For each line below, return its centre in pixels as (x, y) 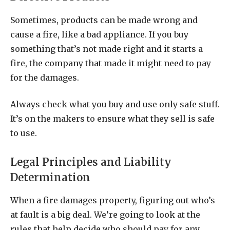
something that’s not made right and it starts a (107, 49)
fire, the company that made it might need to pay (111, 63)
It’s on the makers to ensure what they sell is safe (112, 119)
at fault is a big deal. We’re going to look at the (105, 215)
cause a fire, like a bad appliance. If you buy (99, 34)
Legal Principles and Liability (91, 162)
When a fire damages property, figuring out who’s (113, 200)
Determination (50, 177)
